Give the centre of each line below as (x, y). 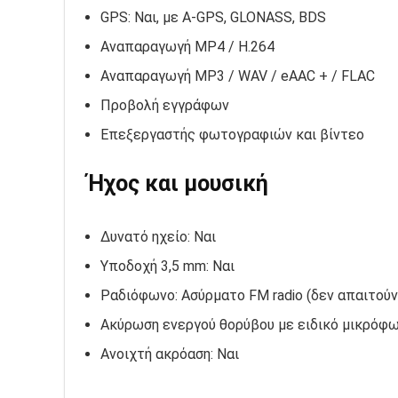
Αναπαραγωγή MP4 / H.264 (187, 47)
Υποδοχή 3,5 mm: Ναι (167, 267)
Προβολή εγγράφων (165, 106)
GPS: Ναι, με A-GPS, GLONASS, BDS (213, 18)
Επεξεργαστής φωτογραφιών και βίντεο (232, 135)
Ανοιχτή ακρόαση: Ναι (170, 354)
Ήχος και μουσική (178, 184)
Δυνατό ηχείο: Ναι (158, 237)
